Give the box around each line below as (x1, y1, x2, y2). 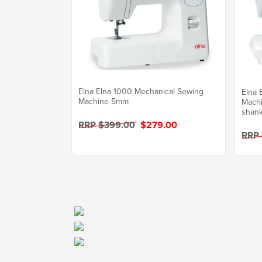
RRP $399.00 (78, 118, 137, 132)
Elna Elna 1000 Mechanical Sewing (78, 85, 204, 98)
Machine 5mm (78, 95, 129, 108)
